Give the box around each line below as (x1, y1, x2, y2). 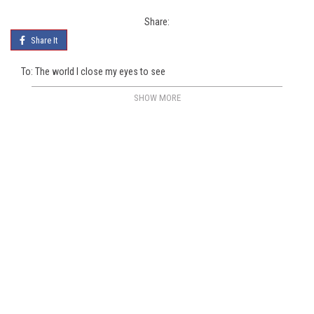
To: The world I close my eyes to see (21, 66, 165, 77)
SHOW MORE (133, 93, 181, 103)
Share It (29, 35, 58, 46)
